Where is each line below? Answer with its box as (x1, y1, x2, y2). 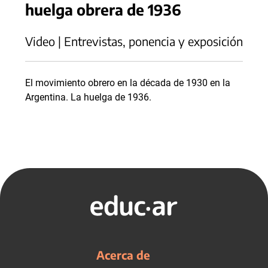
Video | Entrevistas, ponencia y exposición (25, 33, 243, 48)
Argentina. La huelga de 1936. (25, 92, 151, 103)
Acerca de (96, 248, 150, 262)
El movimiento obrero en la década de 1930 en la (25, 77, 230, 89)
